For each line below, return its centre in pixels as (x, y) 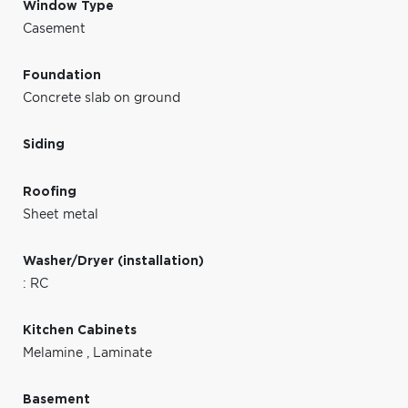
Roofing (50, 192)
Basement (56, 399)
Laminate (122, 353)
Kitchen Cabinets (80, 330)
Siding (44, 144)
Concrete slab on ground (102, 98)
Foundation (62, 75)
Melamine (55, 353)
